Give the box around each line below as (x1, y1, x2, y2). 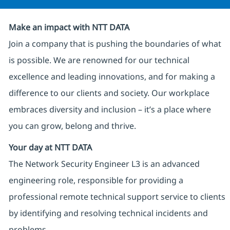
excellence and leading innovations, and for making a (8, 71, 215, 83)
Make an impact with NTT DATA (8, 22, 129, 33)
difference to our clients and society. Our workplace (8, 87, 209, 99)
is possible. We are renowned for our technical (8, 54, 189, 66)
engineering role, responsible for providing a (8, 175, 183, 186)
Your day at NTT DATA (8, 142, 92, 154)
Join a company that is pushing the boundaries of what (8, 38, 221, 50)
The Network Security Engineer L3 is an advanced (8, 158, 200, 170)
